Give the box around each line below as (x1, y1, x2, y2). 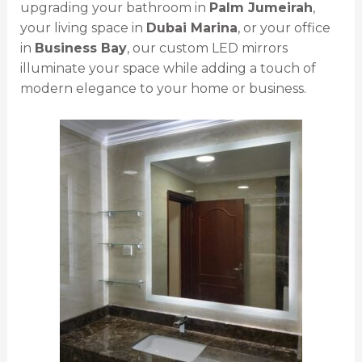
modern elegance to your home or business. (19, 81, 306, 97)
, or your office (237, 20, 330, 36)
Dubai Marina (145, 20, 238, 36)
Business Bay (34, 40, 127, 57)
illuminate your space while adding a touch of (19, 61, 316, 77)
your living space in (19, 20, 146, 36)
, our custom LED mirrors (126, 40, 288, 57)
